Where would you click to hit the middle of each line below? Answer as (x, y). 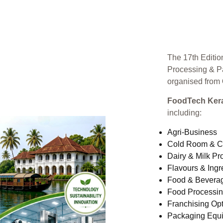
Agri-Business (192, 132)
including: (184, 113)
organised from (195, 81)
